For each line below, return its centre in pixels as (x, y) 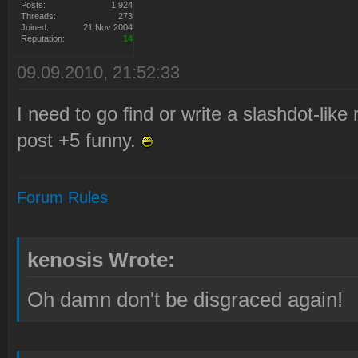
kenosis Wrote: (101, 260)
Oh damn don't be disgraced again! (185, 300)
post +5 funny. (79, 141)
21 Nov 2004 (108, 28)
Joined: (35, 28)
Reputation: (43, 39)
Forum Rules (62, 198)
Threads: (38, 16)
